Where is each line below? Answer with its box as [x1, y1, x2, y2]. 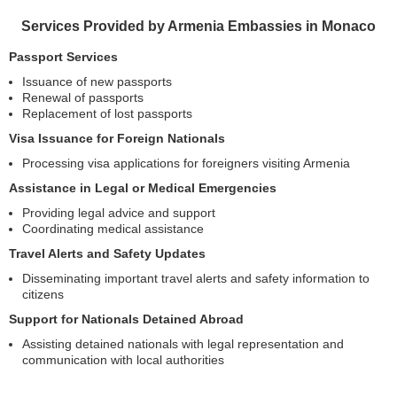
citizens [22, 287, 64, 302]
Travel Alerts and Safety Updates [9, 246, 206, 261]
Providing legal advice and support [22, 206, 215, 221]
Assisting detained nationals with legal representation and [22, 337, 344, 352]
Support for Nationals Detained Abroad [9, 312, 244, 327]
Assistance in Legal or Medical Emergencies [9, 181, 276, 196]
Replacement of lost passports [22, 106, 192, 121]
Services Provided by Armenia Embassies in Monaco [21, 19, 376, 35]
